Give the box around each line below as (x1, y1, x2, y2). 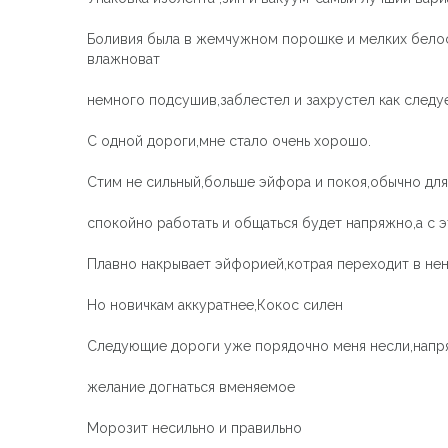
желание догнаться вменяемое (87, 378, 295, 395)
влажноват (87, 50, 160, 67)
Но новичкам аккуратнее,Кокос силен (87, 296, 343, 313)
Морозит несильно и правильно (87, 419, 302, 436)
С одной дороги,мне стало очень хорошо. (87, 132, 371, 149)
